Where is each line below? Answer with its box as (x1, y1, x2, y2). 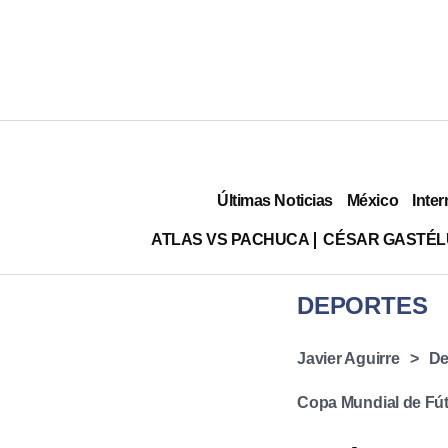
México (346, 191, 399, 209)
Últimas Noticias (217, 191, 333, 209)
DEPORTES (297, 292, 428, 319)
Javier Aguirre (297, 350, 400, 367)
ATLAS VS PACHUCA (150, 230, 310, 248)
